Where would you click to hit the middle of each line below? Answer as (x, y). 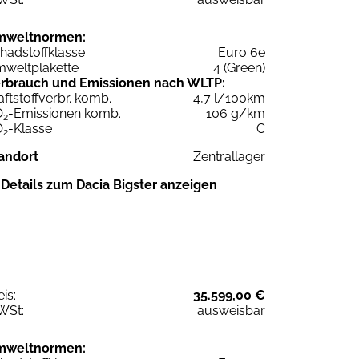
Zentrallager (229, 156)
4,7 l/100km (229, 98)
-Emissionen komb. (65, 113)
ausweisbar (231, 310)
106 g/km (236, 113)
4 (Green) (239, 67)
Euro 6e (242, 52)
